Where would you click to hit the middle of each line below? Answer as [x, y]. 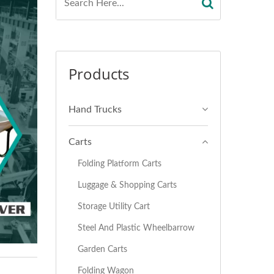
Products [99, 74]
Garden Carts [102, 249]
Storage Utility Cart [114, 206]
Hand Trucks [95, 109]
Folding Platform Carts [120, 164]
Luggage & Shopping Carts [127, 185]
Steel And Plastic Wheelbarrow [136, 228]
